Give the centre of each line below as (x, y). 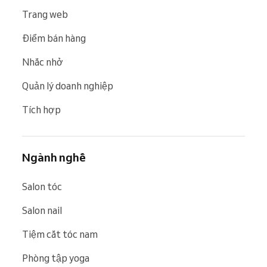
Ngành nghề (54, 157)
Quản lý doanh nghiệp (68, 86)
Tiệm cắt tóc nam (60, 234)
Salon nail (42, 210)
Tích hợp (41, 109)
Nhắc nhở (43, 62)
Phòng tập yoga (56, 258)
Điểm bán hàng (54, 38)
